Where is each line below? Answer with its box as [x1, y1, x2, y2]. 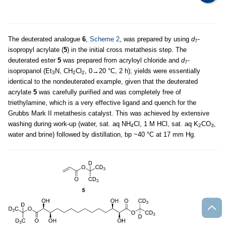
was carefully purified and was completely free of [37, 88, 181, 96]
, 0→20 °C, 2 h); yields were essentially [85, 67, 200, 75]
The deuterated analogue [8, 35, 82, 43]
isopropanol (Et [8, 67, 52, 75]
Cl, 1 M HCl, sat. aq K [134, 120, 198, 128]
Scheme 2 [90, 35, 120, 43]
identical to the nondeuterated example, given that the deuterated [8, 78, 198, 85]
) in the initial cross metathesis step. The [67, 46, 187, 53]
